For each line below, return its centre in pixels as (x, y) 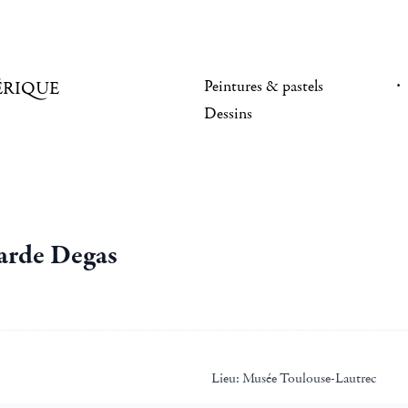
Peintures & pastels (264, 87)
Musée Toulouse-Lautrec (308, 378)
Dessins (228, 114)
